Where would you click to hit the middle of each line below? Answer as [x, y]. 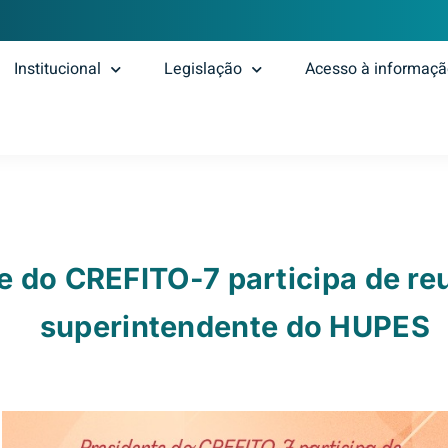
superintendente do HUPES [234, 326]
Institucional [58, 69]
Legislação [203, 69]
